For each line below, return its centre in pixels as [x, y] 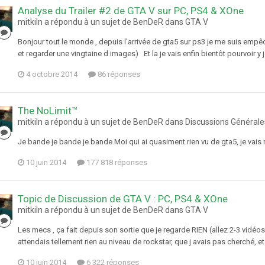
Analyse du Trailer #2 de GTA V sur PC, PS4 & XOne [131, 11]
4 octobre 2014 [52, 75]
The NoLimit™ [48, 111]
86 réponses [118, 75]
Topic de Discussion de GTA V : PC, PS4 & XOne [123, 199]
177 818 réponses [116, 163]
